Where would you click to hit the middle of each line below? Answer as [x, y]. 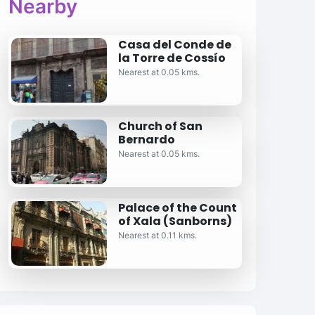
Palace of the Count [177, 208]
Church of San [160, 126]
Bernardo [146, 140]
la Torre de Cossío [172, 58]
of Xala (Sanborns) [175, 221]
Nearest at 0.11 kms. [157, 235]
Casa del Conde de [174, 45]
